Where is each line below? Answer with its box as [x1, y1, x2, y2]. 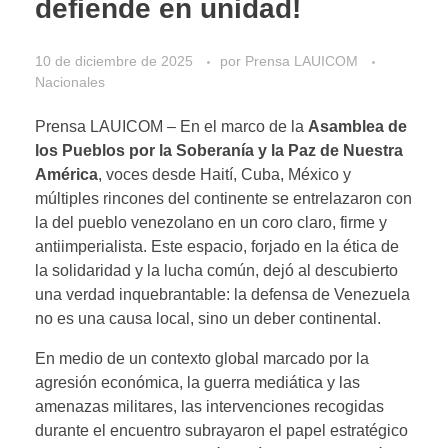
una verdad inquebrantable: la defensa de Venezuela [35, 286, 410, 304]
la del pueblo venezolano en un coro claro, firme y [35, 214, 387, 232]
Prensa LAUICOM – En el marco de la [35, 118, 308, 136]
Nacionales [35, 74, 105, 91]
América [35, 166, 98, 184]
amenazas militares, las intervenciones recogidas [35, 398, 384, 416]
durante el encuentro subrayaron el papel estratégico [35, 422, 408, 440]
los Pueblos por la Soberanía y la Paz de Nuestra [35, 142, 403, 160]
